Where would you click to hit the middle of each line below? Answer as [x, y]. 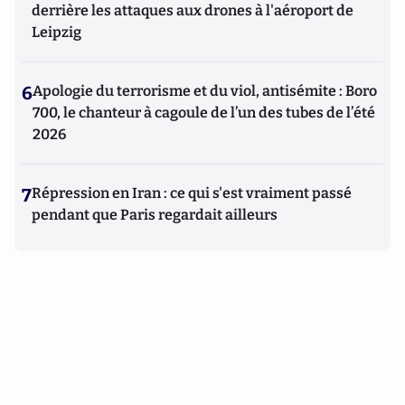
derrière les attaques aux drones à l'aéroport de [193, 10]
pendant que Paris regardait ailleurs [155, 215]
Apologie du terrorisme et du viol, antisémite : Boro [205, 91]
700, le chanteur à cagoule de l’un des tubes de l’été [204, 113]
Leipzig [57, 32]
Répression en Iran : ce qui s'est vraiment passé [192, 193]
